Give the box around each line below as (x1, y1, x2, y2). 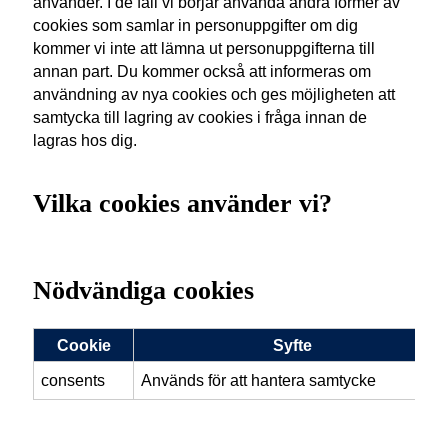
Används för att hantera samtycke (141, 371, 377, 390)
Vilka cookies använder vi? (33, 189, 333, 219)
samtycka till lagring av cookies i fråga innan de (33, 107, 368, 126)
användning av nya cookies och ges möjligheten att (33, 84, 396, 103)
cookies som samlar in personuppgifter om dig (33, 15, 359, 34)
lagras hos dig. (33, 130, 138, 149)
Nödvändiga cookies (33, 276, 255, 306)
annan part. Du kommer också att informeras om (33, 61, 372, 80)
